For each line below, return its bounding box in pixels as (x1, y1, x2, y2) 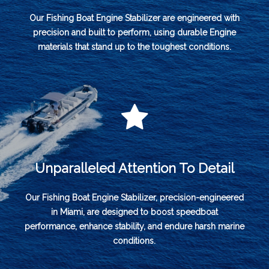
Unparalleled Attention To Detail (34, 160, 234, 177)
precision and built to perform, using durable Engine (32, 27, 236, 37)
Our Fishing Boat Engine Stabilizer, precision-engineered (25, 193, 244, 203)
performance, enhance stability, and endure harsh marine (24, 222, 244, 232)
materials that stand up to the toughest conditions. (37, 41, 231, 52)
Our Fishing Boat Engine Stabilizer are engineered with (29, 13, 240, 23)
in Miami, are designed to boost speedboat (50, 207, 218, 217)
